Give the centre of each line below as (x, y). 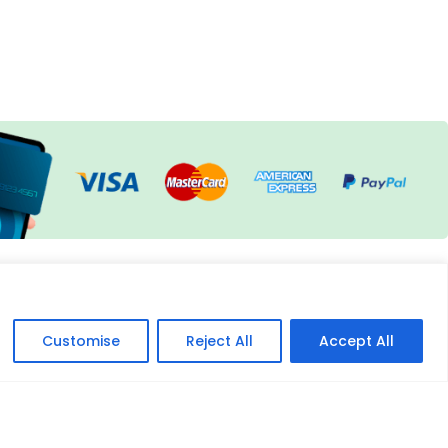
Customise (81, 340)
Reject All (219, 340)
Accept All (356, 340)
